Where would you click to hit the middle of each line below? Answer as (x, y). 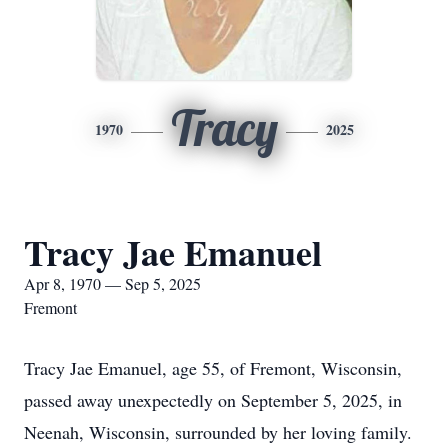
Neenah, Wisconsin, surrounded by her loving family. (218, 432)
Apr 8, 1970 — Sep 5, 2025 (112, 283)
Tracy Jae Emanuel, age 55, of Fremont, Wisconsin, (213, 368)
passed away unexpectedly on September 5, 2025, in (213, 400)
